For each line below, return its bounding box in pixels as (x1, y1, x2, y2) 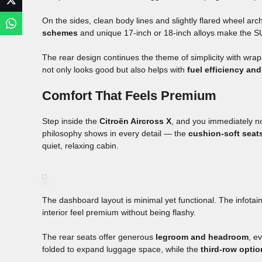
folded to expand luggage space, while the (42, 244, 201, 254)
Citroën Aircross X (99, 116, 171, 126)
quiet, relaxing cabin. (42, 141, 119, 151)
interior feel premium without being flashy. (42, 208, 196, 218)
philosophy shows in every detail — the (42, 129, 188, 139)
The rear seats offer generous (42, 232, 156, 242)
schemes (42, 28, 78, 38)
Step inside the (42, 116, 99, 126)
